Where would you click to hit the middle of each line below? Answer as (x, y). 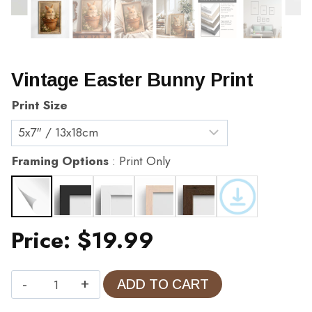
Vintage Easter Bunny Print (132, 79)
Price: (44, 241)
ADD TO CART (163, 284)
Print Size (40, 105)
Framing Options (60, 161)
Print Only (145, 161)
